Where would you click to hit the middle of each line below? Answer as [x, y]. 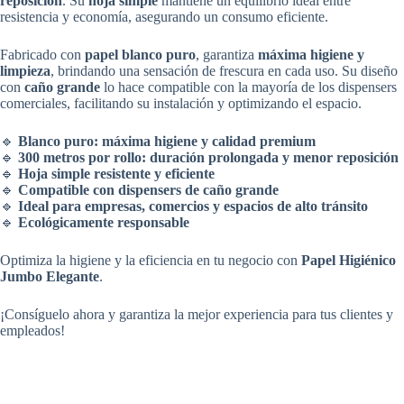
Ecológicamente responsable [104, 223]
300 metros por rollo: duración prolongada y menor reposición [208, 158]
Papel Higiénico [349, 261]
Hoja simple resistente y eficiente [116, 174]
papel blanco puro [140, 55]
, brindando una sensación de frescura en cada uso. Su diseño [224, 71]
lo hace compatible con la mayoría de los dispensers [248, 87]
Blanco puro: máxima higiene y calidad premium [167, 142]
